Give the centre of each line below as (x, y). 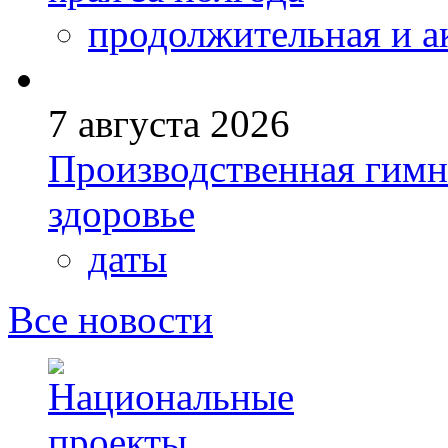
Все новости (110, 320)
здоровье (121, 214)
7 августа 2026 (169, 124)
